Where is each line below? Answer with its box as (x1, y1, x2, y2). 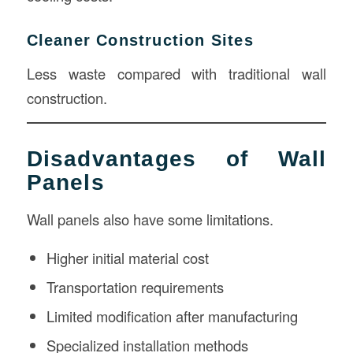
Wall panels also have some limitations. (26, 208, 273, 229)
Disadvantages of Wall (26, 147, 327, 172)
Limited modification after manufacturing (46, 306, 298, 327)
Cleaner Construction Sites (26, 31, 254, 49)
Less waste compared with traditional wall (26, 62, 327, 84)
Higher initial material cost (46, 247, 209, 269)
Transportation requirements (46, 277, 224, 298)
